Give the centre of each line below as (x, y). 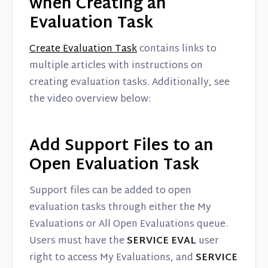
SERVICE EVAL (162, 241)
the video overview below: (90, 99)
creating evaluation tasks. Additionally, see (130, 83)
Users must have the (78, 241)
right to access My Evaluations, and (112, 258)
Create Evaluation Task (83, 49)
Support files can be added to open (110, 191)
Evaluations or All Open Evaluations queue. (129, 224)
